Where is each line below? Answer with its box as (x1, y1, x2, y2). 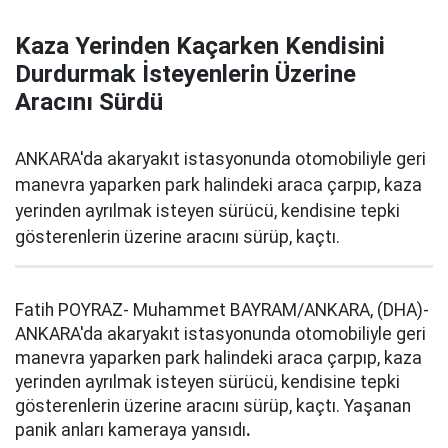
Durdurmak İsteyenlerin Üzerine (15, 60, 356, 88)
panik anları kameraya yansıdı (15, 420, 246, 440)
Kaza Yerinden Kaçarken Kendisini (15, 32, 385, 60)
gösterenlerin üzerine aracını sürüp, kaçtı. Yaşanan (15, 396, 411, 416)
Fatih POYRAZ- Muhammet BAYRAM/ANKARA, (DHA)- (15, 300, 429, 320)
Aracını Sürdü (15, 88, 163, 116)
